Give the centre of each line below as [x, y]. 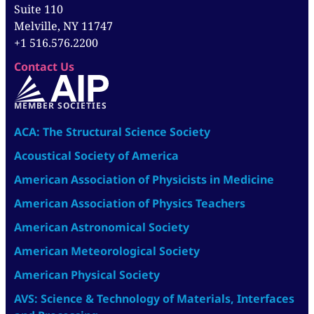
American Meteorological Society [107, 251]
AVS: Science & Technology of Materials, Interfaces [154, 298]
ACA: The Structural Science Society [112, 131]
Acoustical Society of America [96, 155]
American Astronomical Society [102, 227]
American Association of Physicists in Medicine [144, 179]
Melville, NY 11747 [63, 26]
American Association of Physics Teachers [130, 203]
